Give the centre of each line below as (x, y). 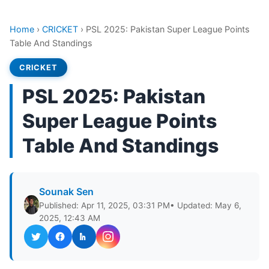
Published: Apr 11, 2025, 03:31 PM (105, 205)
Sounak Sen (67, 192)
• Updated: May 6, (206, 205)
